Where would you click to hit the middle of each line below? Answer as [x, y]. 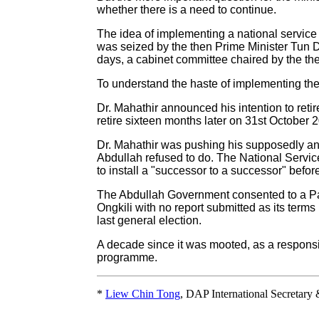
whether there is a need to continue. [187, 10]
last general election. [149, 221]
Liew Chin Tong [143, 294]
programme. [127, 258]
